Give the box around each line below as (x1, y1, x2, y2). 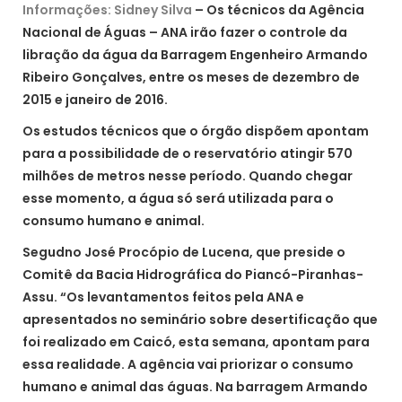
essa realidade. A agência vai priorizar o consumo (22, 354, 354, 373)
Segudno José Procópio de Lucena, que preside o (22, 242, 345, 261)
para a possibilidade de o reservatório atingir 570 (22, 144, 353, 162)
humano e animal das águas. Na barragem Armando (22, 377, 368, 396)
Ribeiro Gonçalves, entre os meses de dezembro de (22, 67, 360, 86)
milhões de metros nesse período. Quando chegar (22, 166, 353, 185)
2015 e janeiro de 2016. (22, 90, 168, 109)
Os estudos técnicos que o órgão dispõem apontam (22, 121, 369, 140)
